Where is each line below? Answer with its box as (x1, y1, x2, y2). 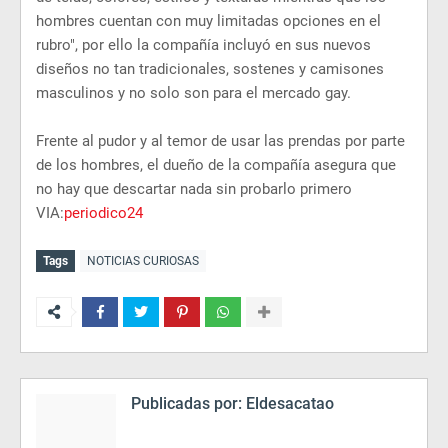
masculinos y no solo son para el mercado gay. (36, 84, 351, 102)
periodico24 (64, 204, 143, 222)
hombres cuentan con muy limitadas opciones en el (36, 12, 381, 30)
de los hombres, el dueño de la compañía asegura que (36, 156, 396, 174)
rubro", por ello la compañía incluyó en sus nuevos (36, 36, 371, 54)
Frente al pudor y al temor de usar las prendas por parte (36, 132, 405, 150)
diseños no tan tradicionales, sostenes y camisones (36, 60, 384, 78)
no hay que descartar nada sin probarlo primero (36, 180, 352, 198)
